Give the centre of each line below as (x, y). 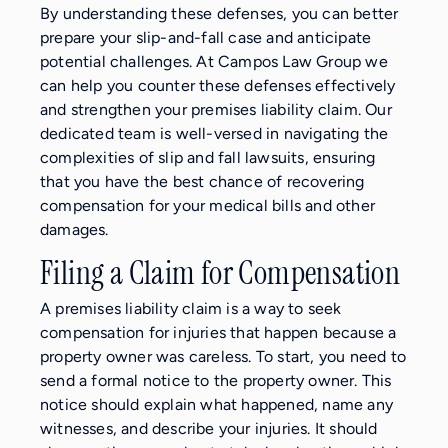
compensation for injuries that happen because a (218, 332)
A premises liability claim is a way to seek (191, 308)
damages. (74, 229)
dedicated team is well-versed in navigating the (214, 133)
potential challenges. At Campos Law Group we (214, 61)
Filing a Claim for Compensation (220, 273)
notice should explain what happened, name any (217, 404)
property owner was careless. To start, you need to (223, 356)
